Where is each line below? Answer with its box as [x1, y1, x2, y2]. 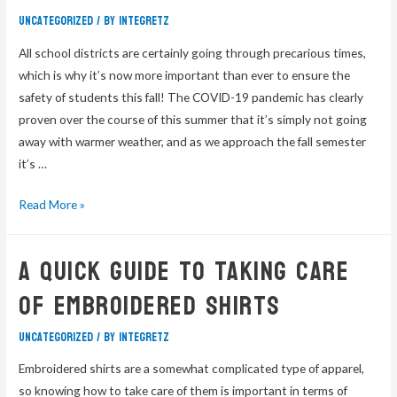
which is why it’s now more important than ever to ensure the [19, 66, 351, 82]
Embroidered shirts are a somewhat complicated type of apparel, [19, 361, 365, 377]
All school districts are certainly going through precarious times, [19, 44, 367, 60]
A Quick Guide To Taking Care [19, 246, 350, 296]
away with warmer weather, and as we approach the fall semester [19, 133, 367, 149]
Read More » [19, 197, 86, 213]
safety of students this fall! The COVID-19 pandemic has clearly [19, 89, 364, 105]
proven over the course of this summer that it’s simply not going [19, 111, 368, 127]
